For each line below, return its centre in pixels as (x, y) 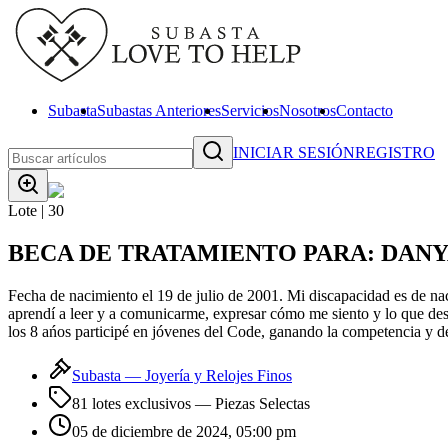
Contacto (364, 110)
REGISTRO (395, 152)
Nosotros (307, 110)
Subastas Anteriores (159, 110)
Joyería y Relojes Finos (218, 375)
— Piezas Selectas (250, 403)
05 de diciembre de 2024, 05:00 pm (184, 431)
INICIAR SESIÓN (294, 152)
